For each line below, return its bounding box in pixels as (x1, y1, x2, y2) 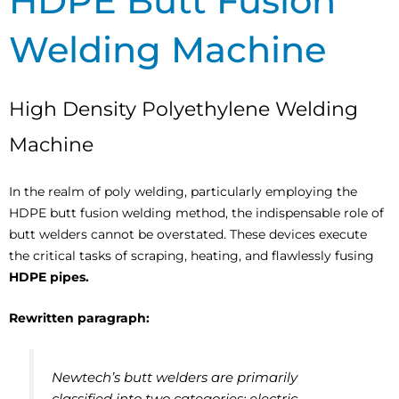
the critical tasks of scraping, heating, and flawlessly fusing (9, 247, 374, 264)
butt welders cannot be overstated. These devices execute (9, 225, 367, 242)
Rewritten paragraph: (9, 309, 150, 326)
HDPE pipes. (9, 268, 89, 285)
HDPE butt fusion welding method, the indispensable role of (9, 204, 384, 221)
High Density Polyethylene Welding (9, 96, 358, 121)
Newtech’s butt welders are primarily (52, 369, 298, 387)
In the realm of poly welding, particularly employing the (9, 183, 357, 199)
